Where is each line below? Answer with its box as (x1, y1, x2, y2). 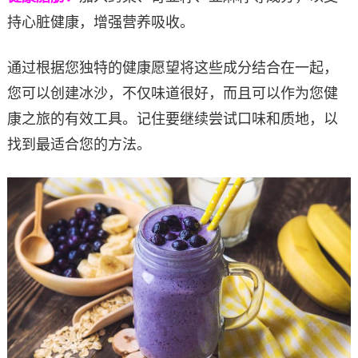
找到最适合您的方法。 (6, 136, 151, 153)
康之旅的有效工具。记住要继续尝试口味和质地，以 (6, 110, 338, 127)
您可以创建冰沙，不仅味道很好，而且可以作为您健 (6, 85, 338, 101)
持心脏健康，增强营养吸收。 (6, 14, 194, 30)
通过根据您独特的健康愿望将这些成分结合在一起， (6, 59, 338, 76)
